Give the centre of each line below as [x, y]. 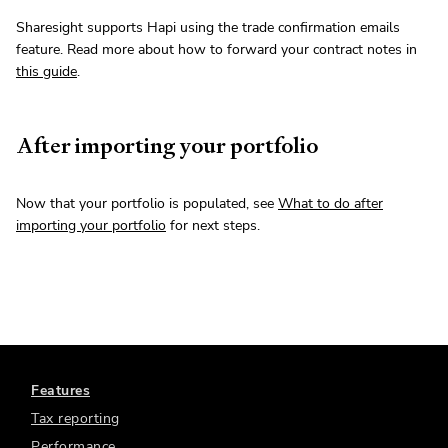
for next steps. [213, 226]
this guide [46, 72]
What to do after [330, 204]
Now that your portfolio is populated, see [147, 204]
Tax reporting [75, 419]
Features [60, 391]
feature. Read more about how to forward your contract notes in [216, 50]
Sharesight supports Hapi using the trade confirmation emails [208, 28]
